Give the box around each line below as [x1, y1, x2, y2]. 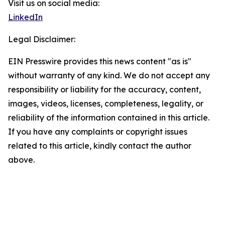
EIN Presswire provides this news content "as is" [8, 56, 191, 67]
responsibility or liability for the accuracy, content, [8, 84, 201, 95]
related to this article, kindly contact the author [8, 141, 191, 151]
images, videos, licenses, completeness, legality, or [8, 98, 203, 109]
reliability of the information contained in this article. [8, 113, 209, 123]
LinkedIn [8, 12, 43, 23]
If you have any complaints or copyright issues [8, 127, 187, 137]
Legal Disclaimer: [8, 34, 75, 45]
